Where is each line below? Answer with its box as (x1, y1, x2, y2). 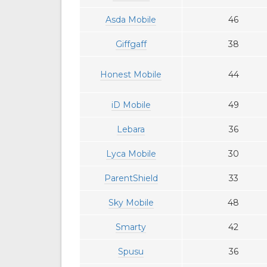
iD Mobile (111, 100, 151, 111)
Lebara (117, 124, 145, 135)
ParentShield (104, 173, 158, 184)
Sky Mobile (108, 197, 154, 209)
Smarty (116, 222, 146, 233)
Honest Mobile (100, 69, 162, 80)
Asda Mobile (105, 14, 156, 26)
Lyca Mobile (105, 148, 156, 160)
